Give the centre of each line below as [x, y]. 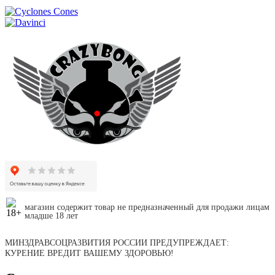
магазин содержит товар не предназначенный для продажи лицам [147, 207]
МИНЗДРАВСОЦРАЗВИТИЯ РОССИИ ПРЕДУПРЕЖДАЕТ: [117, 242]
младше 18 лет [51, 216]
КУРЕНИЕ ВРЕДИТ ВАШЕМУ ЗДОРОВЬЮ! [89, 253]
